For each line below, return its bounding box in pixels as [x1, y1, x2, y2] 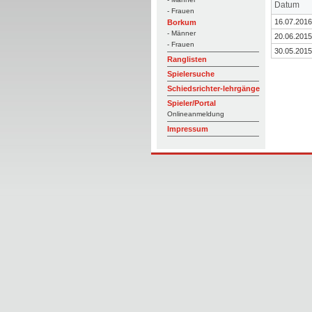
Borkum [166, 18, 196, 26]
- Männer [166, 29, 196, 37]
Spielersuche [166, 70, 214, 78]
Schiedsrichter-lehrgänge [166, 84, 260, 93]
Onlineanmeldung [166, 110, 224, 118]
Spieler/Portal [166, 99, 216, 107]
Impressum [166, 125, 208, 133]
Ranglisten [166, 55, 207, 63]
